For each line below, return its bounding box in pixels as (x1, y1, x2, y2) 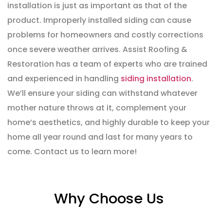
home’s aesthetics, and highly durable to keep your (7, 117, 210, 128)
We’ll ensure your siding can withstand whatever (7, 88, 198, 99)
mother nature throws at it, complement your (7, 102, 186, 114)
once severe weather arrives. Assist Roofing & (7, 44, 187, 55)
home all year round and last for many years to (7, 131, 193, 143)
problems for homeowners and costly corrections (7, 29, 203, 41)
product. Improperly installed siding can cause (7, 15, 191, 26)
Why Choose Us (54, 189, 164, 209)
